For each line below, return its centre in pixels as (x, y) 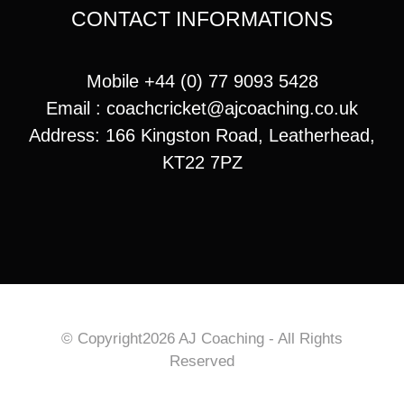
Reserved (202, 361)
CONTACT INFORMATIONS (202, 18)
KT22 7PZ (202, 162)
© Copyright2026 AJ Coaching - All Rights (202, 338)
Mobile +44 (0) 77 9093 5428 (202, 81)
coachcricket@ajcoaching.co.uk (232, 108)
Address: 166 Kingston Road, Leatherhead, (202, 135)
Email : (76, 108)
